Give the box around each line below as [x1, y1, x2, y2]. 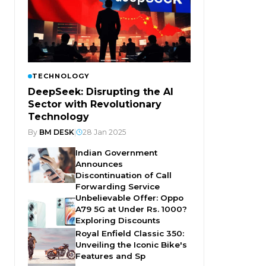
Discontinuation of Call [75, 170, 172, 180]
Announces [75, 159, 123, 169]
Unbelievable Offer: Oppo [75, 193, 183, 203]
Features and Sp [75, 251, 145, 261]
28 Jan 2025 [83, 128, 126, 137]
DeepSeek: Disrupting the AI [28, 86, 173, 98]
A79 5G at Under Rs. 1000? [75, 204, 187, 214]
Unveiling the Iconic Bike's [75, 240, 187, 250]
